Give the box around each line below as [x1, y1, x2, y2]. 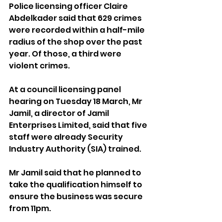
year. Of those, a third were [9, 48, 123, 60]
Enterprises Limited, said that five [9, 119, 149, 131]
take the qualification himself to [9, 179, 144, 191]
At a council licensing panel [9, 84, 122, 96]
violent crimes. [9, 60, 70, 72]
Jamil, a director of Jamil [9, 108, 111, 119]
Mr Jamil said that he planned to [9, 167, 143, 179]
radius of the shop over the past [9, 36, 144, 48]
